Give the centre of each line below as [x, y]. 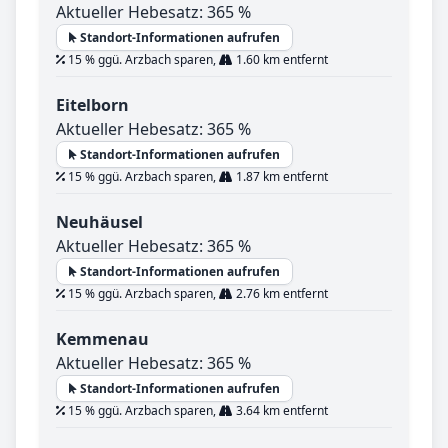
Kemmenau [102, 339]
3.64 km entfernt [280, 411]
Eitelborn [92, 105]
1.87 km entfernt [280, 177]
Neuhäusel [99, 222]
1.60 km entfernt [280, 60]
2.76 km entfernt [280, 294]
